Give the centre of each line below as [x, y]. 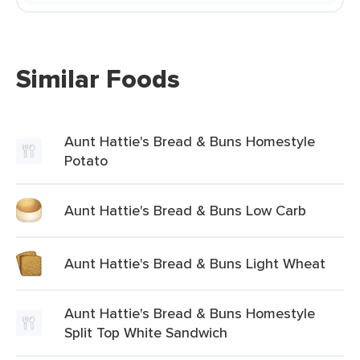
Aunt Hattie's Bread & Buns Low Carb [185, 210]
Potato [86, 160]
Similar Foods [98, 79]
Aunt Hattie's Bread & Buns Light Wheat [195, 263]
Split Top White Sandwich [146, 332]
